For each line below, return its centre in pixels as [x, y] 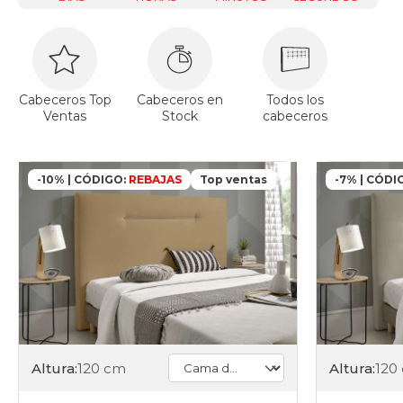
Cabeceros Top [65, 100]
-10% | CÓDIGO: [81, 179]
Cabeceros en [180, 100]
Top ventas [233, 179]
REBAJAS [154, 179]
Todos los [295, 100]
